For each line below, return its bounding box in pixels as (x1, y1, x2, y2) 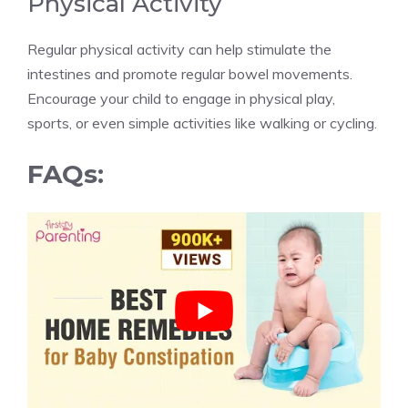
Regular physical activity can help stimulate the (27, 39, 331, 58)
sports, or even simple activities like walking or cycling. (27, 113, 377, 132)
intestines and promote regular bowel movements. (27, 64, 352, 83)
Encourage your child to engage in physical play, (27, 88, 335, 107)
